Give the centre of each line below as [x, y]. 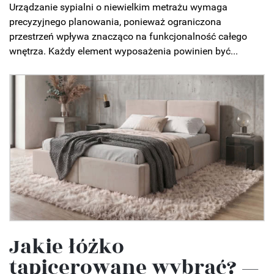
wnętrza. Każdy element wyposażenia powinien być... [124, 51]
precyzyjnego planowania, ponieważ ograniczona [115, 22]
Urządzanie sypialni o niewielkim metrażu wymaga [118, 7]
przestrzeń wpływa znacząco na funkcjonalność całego [128, 37]
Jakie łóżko [67, 247]
